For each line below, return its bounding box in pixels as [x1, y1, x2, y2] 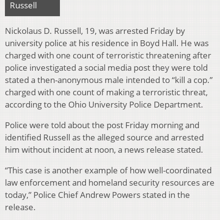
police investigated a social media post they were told [5, 62, 208, 74]
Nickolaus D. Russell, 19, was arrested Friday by [5, 25, 185, 37]
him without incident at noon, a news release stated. [5, 144, 203, 156]
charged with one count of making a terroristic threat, [5, 86, 208, 98]
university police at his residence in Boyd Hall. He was [5, 37, 209, 49]
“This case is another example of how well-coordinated [5, 165, 212, 176]
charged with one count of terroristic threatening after [5, 50, 211, 61]
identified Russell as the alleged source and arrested [5, 132, 204, 143]
